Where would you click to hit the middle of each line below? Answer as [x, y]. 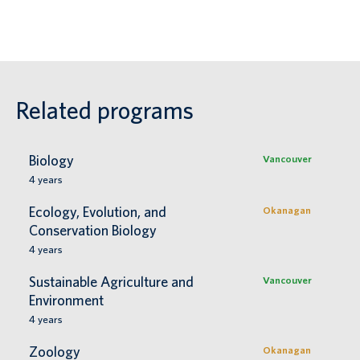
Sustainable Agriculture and [111, 282]
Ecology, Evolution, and [98, 212]
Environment [66, 301]
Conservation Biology [93, 231]
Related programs [105, 110]
